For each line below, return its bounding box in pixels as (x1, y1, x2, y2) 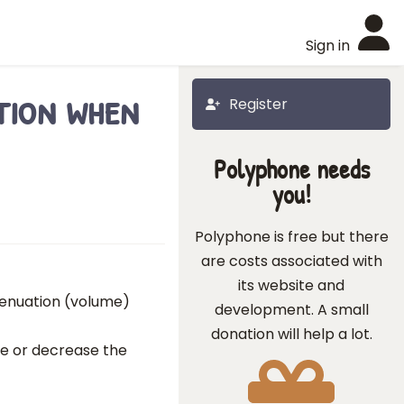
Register (229, 94, 288, 115)
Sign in (306, 35, 350, 56)
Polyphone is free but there (194, 226, 389, 247)
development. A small (214, 299, 369, 320)
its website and (238, 275, 344, 296)
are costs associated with (200, 251, 382, 271)
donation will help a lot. (210, 324, 372, 344)
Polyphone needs (213, 151, 370, 187)
